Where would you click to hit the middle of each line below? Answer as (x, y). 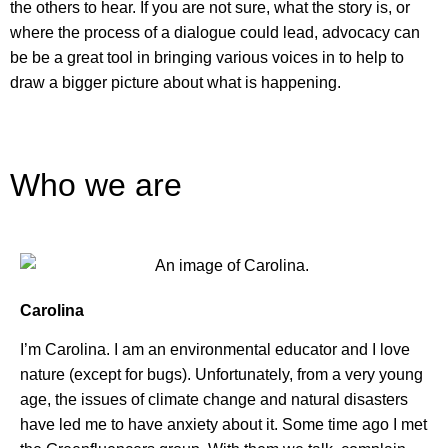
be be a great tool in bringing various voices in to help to (207, 57)
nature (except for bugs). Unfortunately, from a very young (221, 374)
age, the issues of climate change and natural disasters (214, 399)
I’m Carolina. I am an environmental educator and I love (215, 349)
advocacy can (369, 32)
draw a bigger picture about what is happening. (175, 82)
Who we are (96, 185)
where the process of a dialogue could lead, (164, 32)
